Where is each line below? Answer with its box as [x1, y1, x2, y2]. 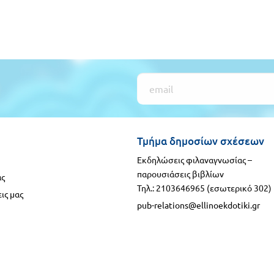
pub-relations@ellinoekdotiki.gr [137, 199, 260, 211]
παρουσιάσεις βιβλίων [137, 168, 224, 180]
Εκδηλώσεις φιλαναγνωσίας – [137, 154, 252, 166]
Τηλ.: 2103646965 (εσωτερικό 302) [137, 182, 272, 194]
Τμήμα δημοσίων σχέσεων [137, 133, 264, 148]
